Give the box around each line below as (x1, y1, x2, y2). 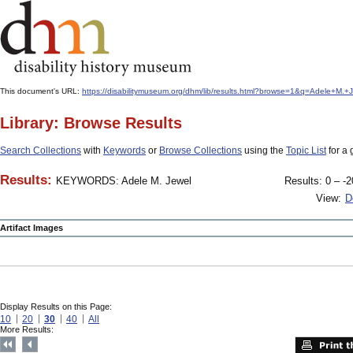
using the (242, 145, 286, 156)
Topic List (286, 145, 326, 156)
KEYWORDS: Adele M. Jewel (56, 175, 191, 187)
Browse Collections (159, 145, 242, 156)
